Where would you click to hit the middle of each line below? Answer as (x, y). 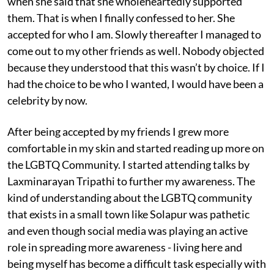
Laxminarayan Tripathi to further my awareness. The (131, 181)
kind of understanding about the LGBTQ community (130, 197)
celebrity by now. (47, 100)
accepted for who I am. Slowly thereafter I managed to (134, 34)
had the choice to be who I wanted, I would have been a (135, 83)
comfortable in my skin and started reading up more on (136, 148)
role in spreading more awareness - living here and (125, 247)
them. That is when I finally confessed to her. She (121, 17)
